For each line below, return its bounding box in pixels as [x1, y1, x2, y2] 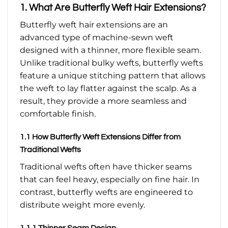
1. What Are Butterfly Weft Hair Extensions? [20, 2, 206, 13]
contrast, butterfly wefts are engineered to [20, 187, 193, 197]
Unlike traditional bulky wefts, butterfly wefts [20, 58, 203, 68]
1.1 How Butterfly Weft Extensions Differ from [20, 133, 181, 141]
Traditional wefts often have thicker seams [20, 162, 192, 172]
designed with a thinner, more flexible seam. [20, 45, 201, 55]
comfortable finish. [20, 109, 96, 119]
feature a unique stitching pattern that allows [20, 71, 206, 81]
